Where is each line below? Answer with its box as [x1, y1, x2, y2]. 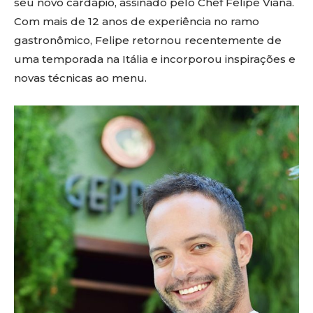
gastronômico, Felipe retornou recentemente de [14, 34, 282, 48]
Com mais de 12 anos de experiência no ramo [14, 15, 259, 29]
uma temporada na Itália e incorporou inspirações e [14, 52, 296, 66]
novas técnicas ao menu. [14, 71, 147, 85]
